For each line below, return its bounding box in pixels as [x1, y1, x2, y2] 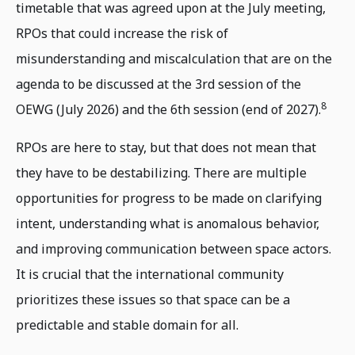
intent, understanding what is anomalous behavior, [16, 215, 319, 233]
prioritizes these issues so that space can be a [16, 291, 290, 309]
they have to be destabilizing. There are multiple [16, 164, 307, 182]
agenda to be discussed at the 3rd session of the [16, 75, 301, 94]
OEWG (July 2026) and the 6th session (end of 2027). [16, 101, 321, 119]
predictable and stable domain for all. [16, 316, 239, 334]
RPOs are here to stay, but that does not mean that [16, 139, 316, 157]
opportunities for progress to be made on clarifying [16, 189, 322, 208]
